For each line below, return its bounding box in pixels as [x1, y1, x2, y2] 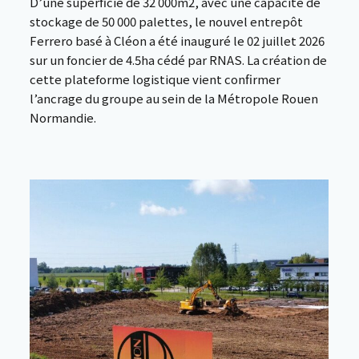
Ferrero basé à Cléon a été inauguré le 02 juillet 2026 [30, 32, 325, 49]
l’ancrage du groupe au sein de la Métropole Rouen [30, 90, 318, 107]
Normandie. [30, 109, 96, 126]
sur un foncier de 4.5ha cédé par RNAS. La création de [30, 51, 327, 68]
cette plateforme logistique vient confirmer [30, 71, 280, 87]
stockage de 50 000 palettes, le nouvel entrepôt [30, 13, 303, 30]
